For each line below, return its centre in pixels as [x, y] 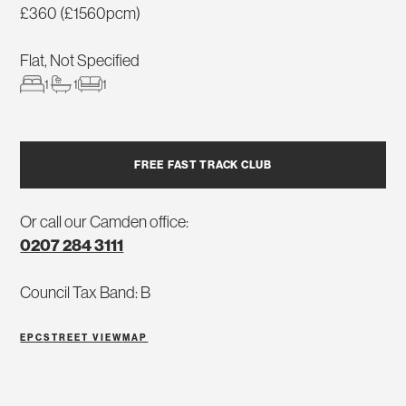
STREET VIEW [83, 338]
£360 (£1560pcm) [81, 14]
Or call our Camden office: [105, 222]
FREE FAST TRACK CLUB [203, 165]
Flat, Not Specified [80, 61]
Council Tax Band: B [86, 293]
